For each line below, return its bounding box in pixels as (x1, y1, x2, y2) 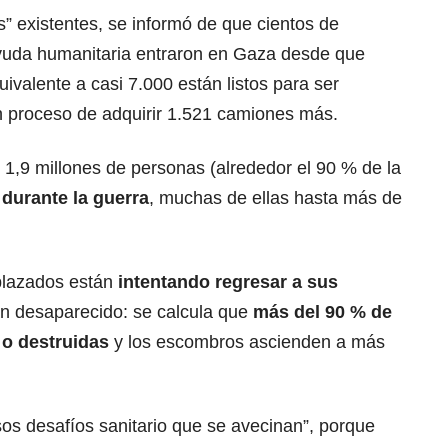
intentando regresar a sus (118, 272, 338, 293)
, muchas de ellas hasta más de (149, 188, 402, 209)
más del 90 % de (253, 302, 392, 323)
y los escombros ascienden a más (109, 332, 385, 353)
